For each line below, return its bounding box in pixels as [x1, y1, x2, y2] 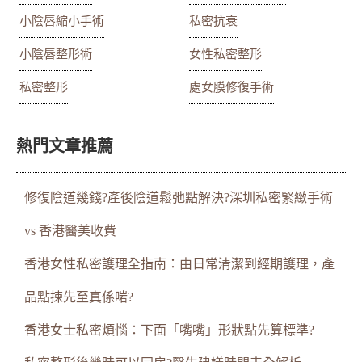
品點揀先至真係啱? [24, 289, 133, 304]
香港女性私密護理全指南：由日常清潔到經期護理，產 [24, 256, 335, 271]
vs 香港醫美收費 [24, 223, 116, 238]
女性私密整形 [189, 47, 262, 61]
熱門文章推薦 [16, 137, 113, 155]
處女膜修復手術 [189, 80, 274, 94]
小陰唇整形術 [19, 47, 93, 61]
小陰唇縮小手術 [19, 14, 105, 27]
